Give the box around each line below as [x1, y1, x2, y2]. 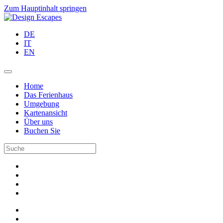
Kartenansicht [24, 109, 67, 117]
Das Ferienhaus [24, 91, 73, 99]
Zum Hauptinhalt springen [4, 4, 87, 12]
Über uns [24, 117, 53, 126]
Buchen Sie [24, 126, 60, 135]
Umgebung [24, 100, 59, 108]
